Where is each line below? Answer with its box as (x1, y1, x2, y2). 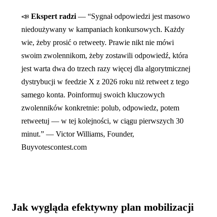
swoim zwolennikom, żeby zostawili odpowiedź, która (21, 51, 188, 60)
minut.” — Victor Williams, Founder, (21, 129, 134, 138)
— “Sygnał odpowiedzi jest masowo (76, 12, 190, 20)
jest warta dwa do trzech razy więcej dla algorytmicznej (21, 64, 190, 73)
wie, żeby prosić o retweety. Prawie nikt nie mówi (21, 38, 174, 46)
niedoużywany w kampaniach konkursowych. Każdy (21, 25, 185, 33)
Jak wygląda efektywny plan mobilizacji (12, 201, 194, 213)
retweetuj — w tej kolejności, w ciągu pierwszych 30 (21, 116, 184, 125)
